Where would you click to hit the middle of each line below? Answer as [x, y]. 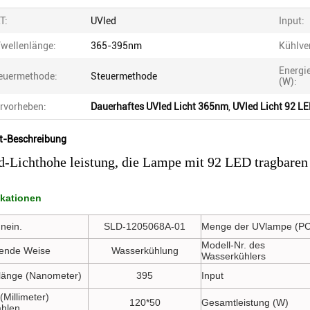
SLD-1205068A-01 [145, 226]
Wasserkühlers [234, 256]
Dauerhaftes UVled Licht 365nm [159, 107]
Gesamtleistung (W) [245, 302]
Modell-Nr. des [233, 245]
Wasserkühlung [145, 250]
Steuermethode [124, 76]
